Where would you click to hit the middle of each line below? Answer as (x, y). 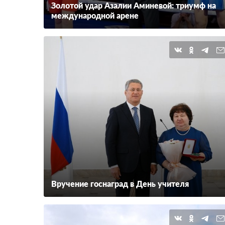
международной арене (95, 16)
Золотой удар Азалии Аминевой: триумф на (134, 6)
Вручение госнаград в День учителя (120, 184)
